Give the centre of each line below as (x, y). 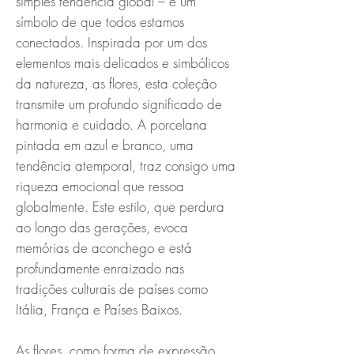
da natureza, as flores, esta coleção (116, 83)
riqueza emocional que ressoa (100, 186)
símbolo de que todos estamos (100, 21)
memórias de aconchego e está (104, 247)
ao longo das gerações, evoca (102, 227)
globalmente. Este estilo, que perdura (120, 206)
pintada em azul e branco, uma (105, 145)
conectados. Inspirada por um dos (111, 42)
